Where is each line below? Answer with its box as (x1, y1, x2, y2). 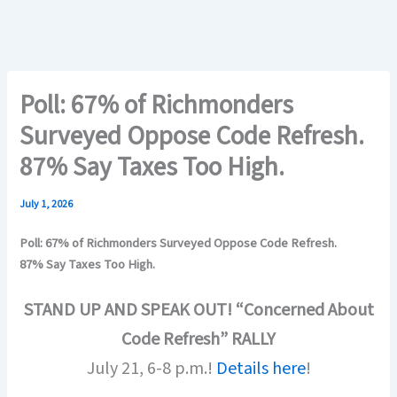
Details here (215, 355, 306, 381)
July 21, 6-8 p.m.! (86, 355, 216, 381)
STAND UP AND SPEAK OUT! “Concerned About (23, 297, 374, 323)
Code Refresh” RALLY (121, 326, 276, 352)
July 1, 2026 (19, 197, 74, 213)
